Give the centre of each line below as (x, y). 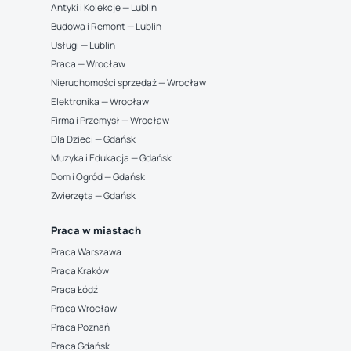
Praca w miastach (96, 230)
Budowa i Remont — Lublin (106, 26)
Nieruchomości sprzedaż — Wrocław (128, 83)
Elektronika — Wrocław (100, 101)
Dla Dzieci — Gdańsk (93, 139)
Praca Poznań (80, 327)
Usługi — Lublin (83, 45)
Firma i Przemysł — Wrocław (110, 120)
